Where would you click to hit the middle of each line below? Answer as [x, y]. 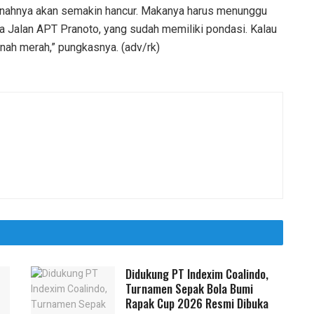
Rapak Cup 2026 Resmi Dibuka [197, 303]
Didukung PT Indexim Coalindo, [197, 273]
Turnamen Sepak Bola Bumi [189, 288]
